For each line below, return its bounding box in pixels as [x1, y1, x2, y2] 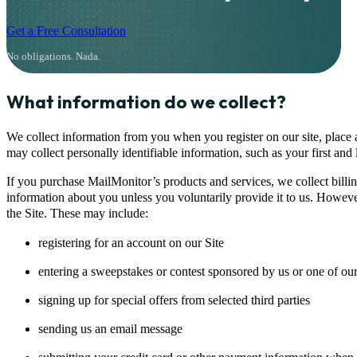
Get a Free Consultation [6, 23, 126, 38]
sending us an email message [38, 322, 182, 337]
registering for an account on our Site [38, 235, 224, 250]
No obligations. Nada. [6, 49, 100, 62]
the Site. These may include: [6, 206, 148, 222]
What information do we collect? [6, 89, 286, 113]
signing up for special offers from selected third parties [38, 292, 310, 308]
